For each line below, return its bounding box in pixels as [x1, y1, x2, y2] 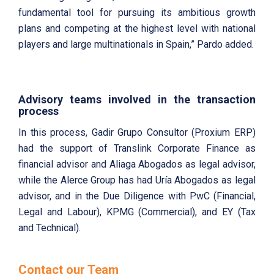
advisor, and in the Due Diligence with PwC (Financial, [18, 190, 256, 202]
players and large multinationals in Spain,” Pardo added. [18, 39, 254, 51]
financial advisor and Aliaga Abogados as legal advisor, [18, 158, 256, 171]
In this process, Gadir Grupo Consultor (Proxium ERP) [18, 127, 256, 139]
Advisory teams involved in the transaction [18, 92, 256, 106]
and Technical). [18, 222, 81, 234]
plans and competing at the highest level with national [18, 23, 256, 35]
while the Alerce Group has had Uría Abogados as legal [18, 174, 256, 187]
